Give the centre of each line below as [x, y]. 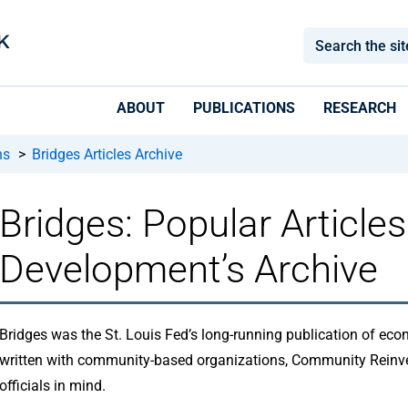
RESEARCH [360, 108]
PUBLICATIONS [244, 108]
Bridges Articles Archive [107, 155]
